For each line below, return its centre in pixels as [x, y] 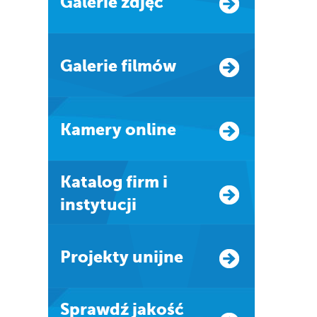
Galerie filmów [124, 66]
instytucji [98, 204]
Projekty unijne [127, 257]
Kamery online [123, 129]
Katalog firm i [65, 182]
